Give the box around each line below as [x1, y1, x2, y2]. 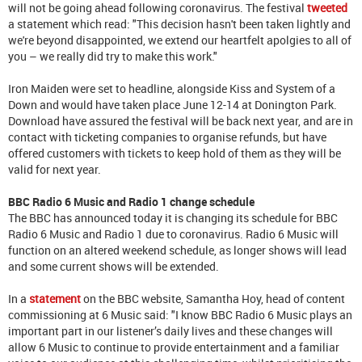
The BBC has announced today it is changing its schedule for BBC [8, 209, 338, 225]
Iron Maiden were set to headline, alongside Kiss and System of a [8, 80, 335, 96]
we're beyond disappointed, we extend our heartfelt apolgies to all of [8, 32, 351, 48]
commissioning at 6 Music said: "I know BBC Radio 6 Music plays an [8, 306, 352, 322]
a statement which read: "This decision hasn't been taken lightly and [8, 15, 351, 32]
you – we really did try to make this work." [8, 48, 220, 64]
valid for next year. [8, 161, 101, 177]
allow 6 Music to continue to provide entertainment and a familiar [8, 339, 339, 355]
